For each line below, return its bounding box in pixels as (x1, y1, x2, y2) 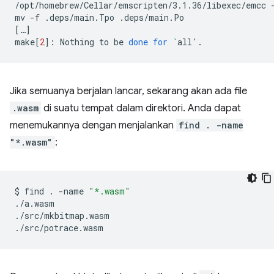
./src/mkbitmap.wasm (15, 210, 109, 222)
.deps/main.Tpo (45, 12, 114, 24)
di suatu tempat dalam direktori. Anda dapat (41, 102, 241, 115)
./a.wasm (15, 198, 54, 210)
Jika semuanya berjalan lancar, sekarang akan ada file (10, 85, 247, 98)
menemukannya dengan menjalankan (10, 119, 176, 132)
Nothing (60, 36, 94, 48)
